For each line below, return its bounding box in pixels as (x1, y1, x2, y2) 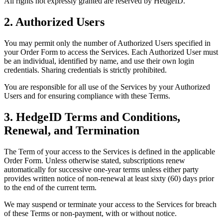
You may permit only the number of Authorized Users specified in (4, 39, 211, 48)
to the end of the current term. (4, 183, 97, 192)
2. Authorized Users (4, 15, 105, 29)
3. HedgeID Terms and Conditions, (4, 111, 180, 124)
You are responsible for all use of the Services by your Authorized (4, 83, 210, 92)
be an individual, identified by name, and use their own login (4, 57, 194, 66)
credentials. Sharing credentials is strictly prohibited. (4, 66, 167, 75)
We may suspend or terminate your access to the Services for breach (4, 200, 217, 209)
